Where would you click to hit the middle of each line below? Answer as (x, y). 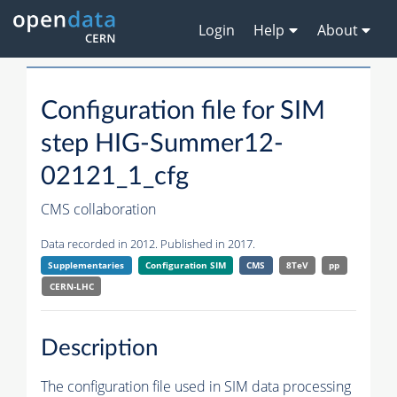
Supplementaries (86, 265)
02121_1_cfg (115, 177)
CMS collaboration (98, 210)
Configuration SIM (185, 265)
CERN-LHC (71, 287)
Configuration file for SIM (183, 112)
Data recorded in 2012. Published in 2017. (148, 244)
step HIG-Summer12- (162, 144)
